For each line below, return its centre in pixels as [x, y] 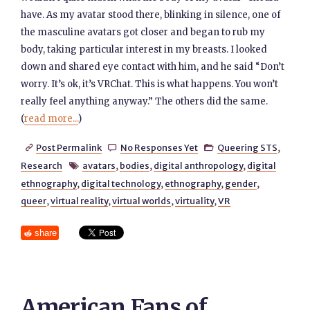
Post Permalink [69, 147]
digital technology [121, 183]
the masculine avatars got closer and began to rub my [143, 32]
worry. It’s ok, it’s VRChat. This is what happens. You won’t [150, 84]
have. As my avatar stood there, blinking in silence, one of [151, 15]
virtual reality [80, 201]
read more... [52, 119]
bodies [134, 165]
